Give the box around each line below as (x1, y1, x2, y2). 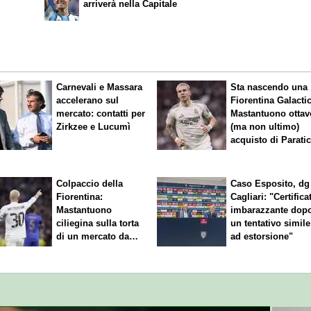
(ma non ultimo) (230, 121, 300, 133)
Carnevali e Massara (56, 82, 143, 93)
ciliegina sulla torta (56, 217, 140, 228)
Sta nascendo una (230, 82, 308, 93)
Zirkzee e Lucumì (56, 121, 131, 133)
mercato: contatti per (56, 108, 146, 119)
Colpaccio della (56, 178, 124, 189)
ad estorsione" (230, 230, 294, 242)
